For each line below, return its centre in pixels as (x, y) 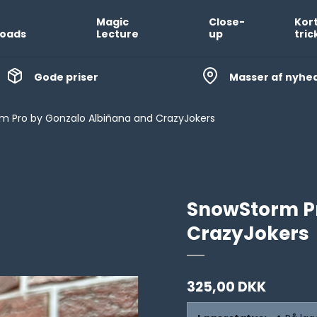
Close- (226, 22)
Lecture (117, 34)
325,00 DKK (226, 287)
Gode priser (66, 77)
